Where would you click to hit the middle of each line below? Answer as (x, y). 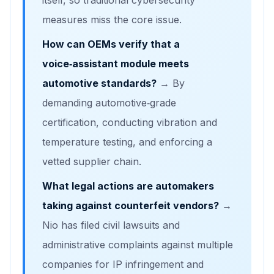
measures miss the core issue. (112, 20)
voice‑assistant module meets (116, 64)
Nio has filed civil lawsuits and (111, 225)
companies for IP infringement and (123, 265)
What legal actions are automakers (128, 186)
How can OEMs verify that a (111, 44)
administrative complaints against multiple (138, 245)
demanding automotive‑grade (109, 103)
